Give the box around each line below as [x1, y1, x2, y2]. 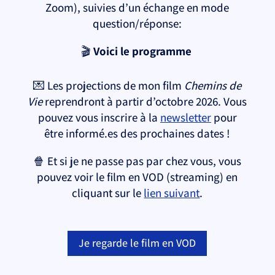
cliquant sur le [72, 185, 144, 200]
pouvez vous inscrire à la [37, 109, 160, 125]
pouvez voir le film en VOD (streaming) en [37, 169, 238, 184]
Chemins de [184, 77, 242, 93]
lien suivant [144, 185, 200, 200]
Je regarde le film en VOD [79, 236, 196, 250]
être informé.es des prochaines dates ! [44, 125, 231, 141]
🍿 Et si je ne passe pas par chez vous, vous [33, 153, 242, 168]
